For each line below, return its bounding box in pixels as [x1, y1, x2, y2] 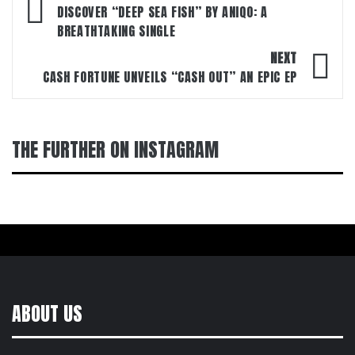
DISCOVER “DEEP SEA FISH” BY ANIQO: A [57, 2, 269, 21]
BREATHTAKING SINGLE [57, 21, 176, 40]
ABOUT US [12, 300, 82, 328]
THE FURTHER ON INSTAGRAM [12, 136, 219, 164]
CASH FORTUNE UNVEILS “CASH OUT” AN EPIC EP [43, 67, 297, 86]
